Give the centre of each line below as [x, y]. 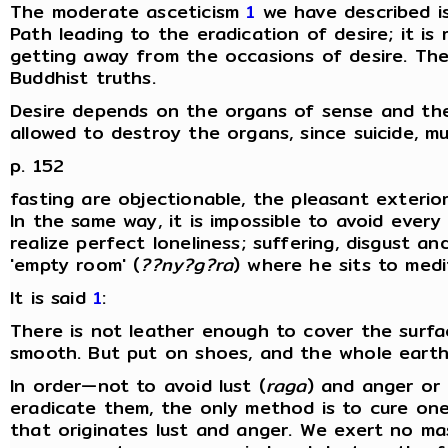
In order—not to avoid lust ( [138, 385]
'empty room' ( [75, 264]
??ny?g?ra [187, 264]
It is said [51, 297]
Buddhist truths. [83, 77]
